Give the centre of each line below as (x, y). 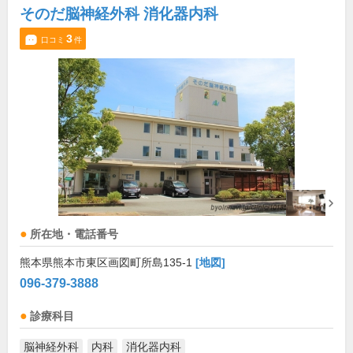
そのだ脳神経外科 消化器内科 (119, 14)
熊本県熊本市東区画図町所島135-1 (108, 262)
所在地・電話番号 (74, 234)
